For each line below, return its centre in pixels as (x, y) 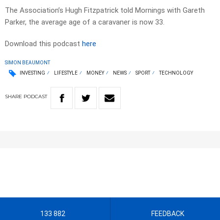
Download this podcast (43, 44)
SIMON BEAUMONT (27, 63)
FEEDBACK (167, 214)
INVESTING (32, 73)
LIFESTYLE (66, 73)
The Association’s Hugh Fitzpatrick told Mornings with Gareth (105, 11)
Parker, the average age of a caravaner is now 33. (85, 22)
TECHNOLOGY (176, 73)
